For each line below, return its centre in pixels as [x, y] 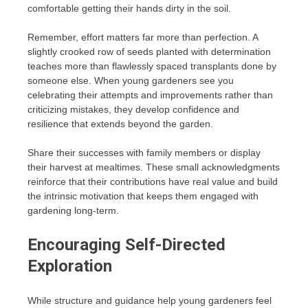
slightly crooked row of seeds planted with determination [149, 52]
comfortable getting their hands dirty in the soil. [129, 9]
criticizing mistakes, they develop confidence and [133, 110]
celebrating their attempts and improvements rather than [150, 95]
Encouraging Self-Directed [126, 245]
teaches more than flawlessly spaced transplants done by [152, 66]
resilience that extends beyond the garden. [120, 124]
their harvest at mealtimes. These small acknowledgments [154, 167]
